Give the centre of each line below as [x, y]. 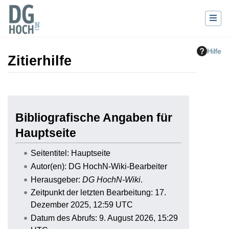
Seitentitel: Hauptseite [70, 153]
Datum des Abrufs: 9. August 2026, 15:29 [104, 218]
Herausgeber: [56, 179]
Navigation [76, 86]
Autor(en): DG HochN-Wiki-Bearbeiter [99, 166]
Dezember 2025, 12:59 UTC [82, 205]
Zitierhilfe [40, 61]
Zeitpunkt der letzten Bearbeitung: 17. [98, 193]
